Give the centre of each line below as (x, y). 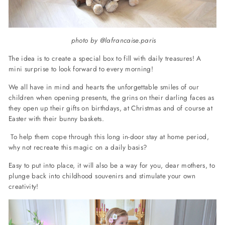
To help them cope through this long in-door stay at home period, (109, 136)
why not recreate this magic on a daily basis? (78, 147)
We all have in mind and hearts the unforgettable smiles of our (104, 87)
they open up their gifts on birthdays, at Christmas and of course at (111, 108)
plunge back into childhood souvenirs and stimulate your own (102, 176)
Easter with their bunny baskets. (56, 118)
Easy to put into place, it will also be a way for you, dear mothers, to (112, 165)
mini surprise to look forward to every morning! (82, 69)
